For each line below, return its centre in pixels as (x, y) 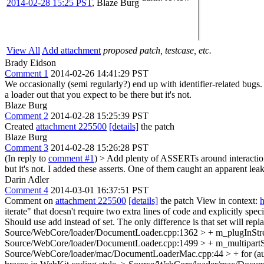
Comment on (30, 201)
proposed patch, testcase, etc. (157, 50)
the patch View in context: (209, 201)
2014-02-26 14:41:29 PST (100, 73)
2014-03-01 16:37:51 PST (100, 190)
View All (23, 50)
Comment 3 (27, 148)
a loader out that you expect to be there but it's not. (98, 95)
